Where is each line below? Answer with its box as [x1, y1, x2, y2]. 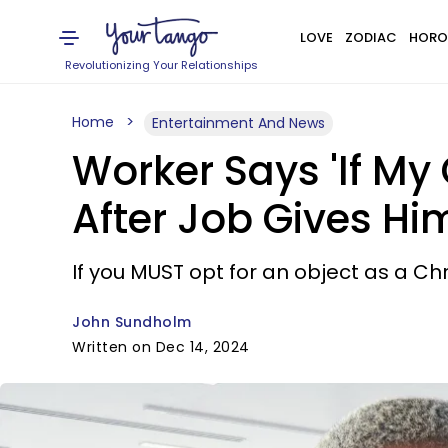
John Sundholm [72, 312, 192, 332]
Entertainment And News [152, 113, 325, 133]
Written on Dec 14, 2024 [72, 337, 250, 357]
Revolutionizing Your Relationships [65, 57, 259, 73]
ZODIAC [344, 28, 397, 47]
